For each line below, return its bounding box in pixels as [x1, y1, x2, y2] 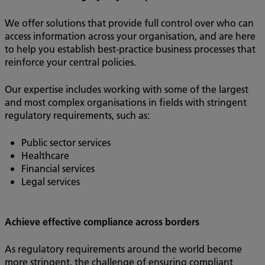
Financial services [21, 162, 95, 174]
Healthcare [21, 149, 69, 161]
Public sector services [21, 136, 111, 148]
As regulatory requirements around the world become [5, 243, 242, 255]
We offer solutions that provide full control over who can [5, 17, 254, 29]
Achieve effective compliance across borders [5, 215, 199, 228]
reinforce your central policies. [5, 56, 136, 68]
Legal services [21, 175, 80, 188]
